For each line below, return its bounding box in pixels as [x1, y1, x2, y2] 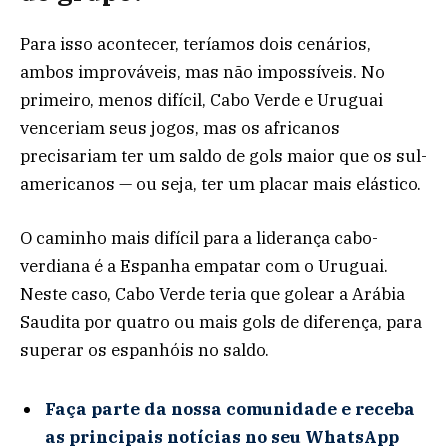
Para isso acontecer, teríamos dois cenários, [20, 32, 371, 55]
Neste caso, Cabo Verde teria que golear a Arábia [20, 282, 405, 305]
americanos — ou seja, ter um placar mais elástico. [20, 172, 421, 195]
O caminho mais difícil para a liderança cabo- [20, 226, 378, 249]
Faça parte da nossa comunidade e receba [45, 397, 415, 420]
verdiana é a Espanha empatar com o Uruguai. [20, 254, 388, 277]
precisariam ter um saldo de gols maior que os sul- [20, 144, 427, 167]
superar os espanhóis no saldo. [20, 338, 269, 361]
